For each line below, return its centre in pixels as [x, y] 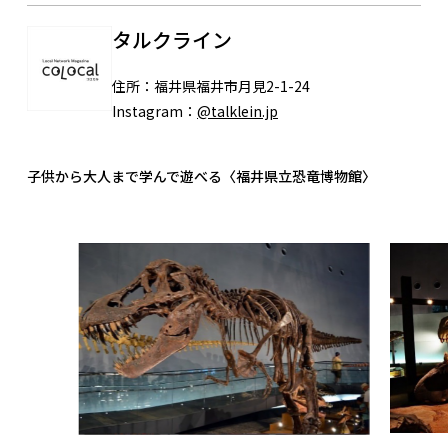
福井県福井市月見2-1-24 [232, 86]
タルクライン [172, 40]
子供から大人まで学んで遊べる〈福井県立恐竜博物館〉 [201, 176]
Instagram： [154, 111]
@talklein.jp [237, 111]
